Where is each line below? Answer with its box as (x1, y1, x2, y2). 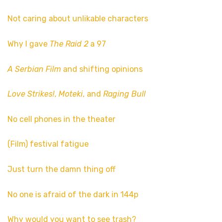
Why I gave (7, 39, 50, 49)
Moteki (58, 89, 83, 99)
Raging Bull (103, 89, 146, 99)
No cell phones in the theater (7, 114, 115, 124)
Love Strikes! (7, 89, 55, 99)
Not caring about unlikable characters (7, 14, 148, 24)
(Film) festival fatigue (7, 139, 89, 149)
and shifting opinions (61, 64, 143, 74)
